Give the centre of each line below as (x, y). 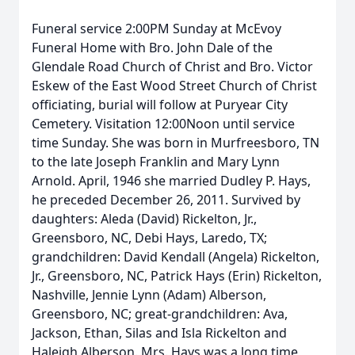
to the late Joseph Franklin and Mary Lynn (156, 162)
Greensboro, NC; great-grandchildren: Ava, (160, 314)
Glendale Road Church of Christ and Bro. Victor (172, 67)
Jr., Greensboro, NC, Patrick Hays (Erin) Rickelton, (177, 276)
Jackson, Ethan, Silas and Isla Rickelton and (159, 333)
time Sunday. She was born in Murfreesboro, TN (176, 143)
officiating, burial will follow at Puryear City (160, 105)
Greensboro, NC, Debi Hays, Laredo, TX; (149, 238)
